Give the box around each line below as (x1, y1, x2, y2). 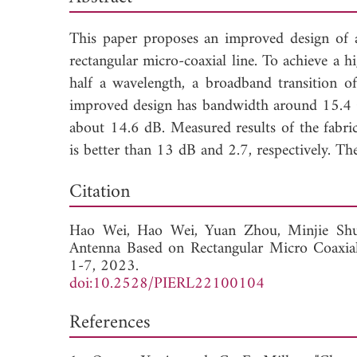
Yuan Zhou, (205, 217, 288, 245)
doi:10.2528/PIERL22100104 (69, 269, 265, 298)
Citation (69, 175, 130, 209)
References (69, 305, 151, 339)
